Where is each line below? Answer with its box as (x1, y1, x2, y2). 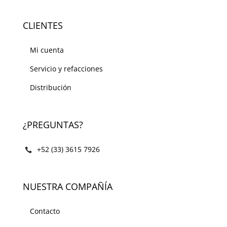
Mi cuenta (29, 45, 64, 55)
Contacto (29, 206, 60, 216)
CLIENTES (22, 19, 63, 32)
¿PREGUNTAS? (22, 118, 83, 131)
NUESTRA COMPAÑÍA (22, 180, 112, 193)
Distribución (29, 83, 71, 93)
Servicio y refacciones (29, 64, 103, 74)
